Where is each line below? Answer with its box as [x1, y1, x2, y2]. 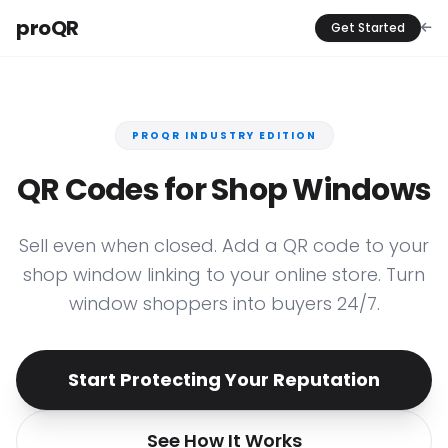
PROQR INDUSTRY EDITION [131, 128, 317, 143]
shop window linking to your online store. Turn [23, 262, 425, 287]
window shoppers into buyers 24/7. [68, 291, 380, 316]
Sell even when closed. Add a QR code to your [19, 233, 429, 258]
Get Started [331, 19, 405, 36]
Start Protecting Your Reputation [68, 367, 380, 392]
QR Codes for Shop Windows [16, 169, 432, 211]
